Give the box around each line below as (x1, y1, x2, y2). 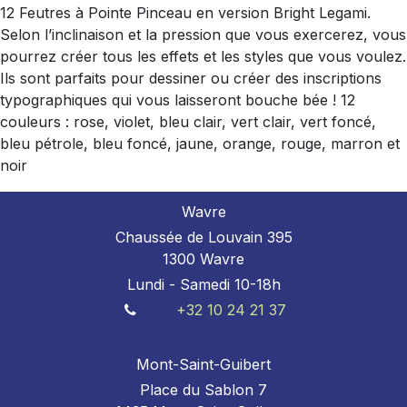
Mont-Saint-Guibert (136, 354, 271, 373)
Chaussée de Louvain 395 (114, 227, 293, 246)
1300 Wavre (163, 249, 244, 268)
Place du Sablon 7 (140, 380, 267, 399)
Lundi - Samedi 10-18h (126, 274, 281, 293)
